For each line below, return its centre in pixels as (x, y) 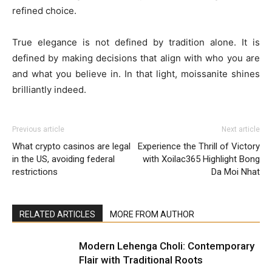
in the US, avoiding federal (63, 159)
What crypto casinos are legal (71, 146)
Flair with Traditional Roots (141, 260)
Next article (241, 129)
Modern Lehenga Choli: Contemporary (167, 246)
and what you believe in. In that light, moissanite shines (136, 74)
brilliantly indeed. (49, 90)
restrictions (35, 172)
